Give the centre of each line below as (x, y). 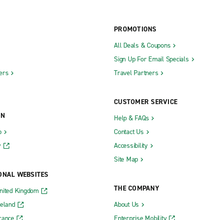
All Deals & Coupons (142, 46)
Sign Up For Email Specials (151, 59)
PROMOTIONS (135, 29)
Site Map (126, 160)
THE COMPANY (137, 189)
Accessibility (131, 146)
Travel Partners (136, 73)
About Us (126, 205)
